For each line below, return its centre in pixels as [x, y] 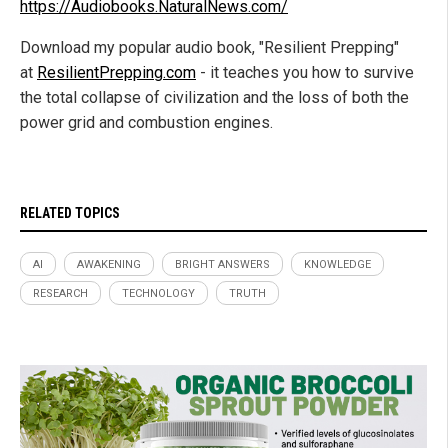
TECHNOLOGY [158, 294]
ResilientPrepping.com [116, 73]
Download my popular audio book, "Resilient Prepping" [209, 48]
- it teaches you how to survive [305, 73]
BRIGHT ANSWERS [222, 265]
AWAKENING [109, 265]
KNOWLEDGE [337, 265]
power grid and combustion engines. [146, 123]
